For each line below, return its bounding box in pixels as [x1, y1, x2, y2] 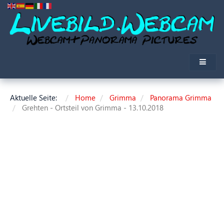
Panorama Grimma [150, 92, 211, 103]
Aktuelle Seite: [10, 92, 61, 103]
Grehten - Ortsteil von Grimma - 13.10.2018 [22, 102, 163, 113]
